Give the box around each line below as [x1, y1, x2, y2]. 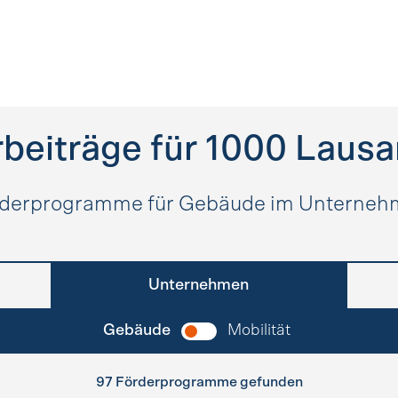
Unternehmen [148, 277, 250, 293]
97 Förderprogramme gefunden [95, 375, 303, 389]
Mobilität [227, 322, 291, 338]
